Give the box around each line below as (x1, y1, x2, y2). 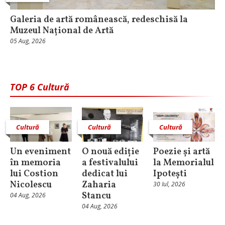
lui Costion (10, 167, 58, 180)
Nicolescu (10, 178, 52, 191)
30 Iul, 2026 (153, 179, 186, 188)
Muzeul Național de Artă (10, 24, 114, 37)
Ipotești (153, 167, 187, 180)
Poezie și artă (153, 145, 210, 158)
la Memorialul (153, 156, 214, 169)
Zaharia (81, 178, 116, 191)
